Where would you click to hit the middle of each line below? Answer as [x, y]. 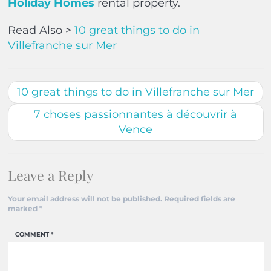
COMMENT [33, 235]
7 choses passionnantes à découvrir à [135, 115]
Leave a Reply [51, 175]
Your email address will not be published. [85, 199]
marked [23, 209]
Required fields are [199, 199]
